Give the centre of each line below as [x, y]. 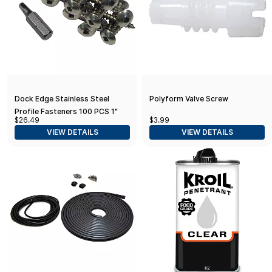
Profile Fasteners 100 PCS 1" [66, 111]
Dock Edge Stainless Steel [62, 98]
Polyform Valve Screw [189, 98]
